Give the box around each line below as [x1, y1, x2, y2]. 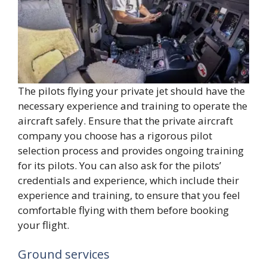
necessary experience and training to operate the [18, 98, 247, 113]
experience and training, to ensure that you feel [18, 188, 240, 202]
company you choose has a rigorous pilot [18, 128, 212, 142]
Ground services [18, 246, 110, 263]
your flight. [18, 218, 69, 232]
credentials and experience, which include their [18, 173, 239, 187]
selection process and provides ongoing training [18, 143, 244, 157]
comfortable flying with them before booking [18, 203, 229, 217]
